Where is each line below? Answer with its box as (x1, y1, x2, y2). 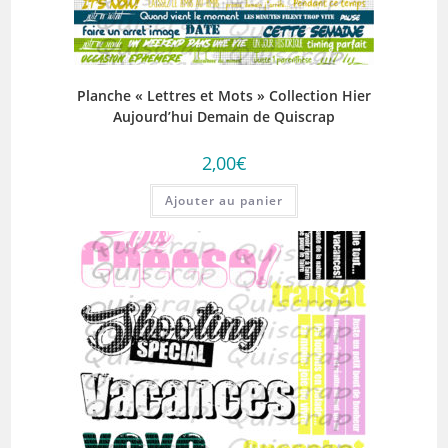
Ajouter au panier (165, 192, 283, 210)
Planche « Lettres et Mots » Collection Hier (77, 86, 371, 106)
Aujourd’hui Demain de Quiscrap (113, 107, 335, 127)
